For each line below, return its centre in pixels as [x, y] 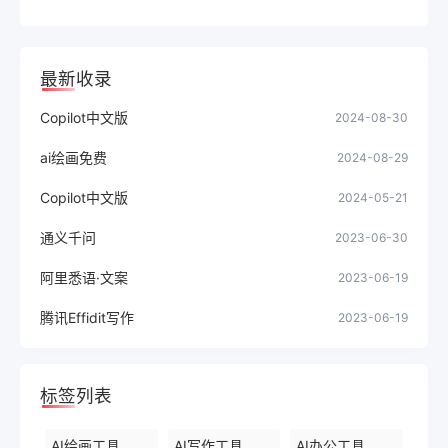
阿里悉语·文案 [84, 278]
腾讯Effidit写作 [87, 318]
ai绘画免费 [73, 158]
